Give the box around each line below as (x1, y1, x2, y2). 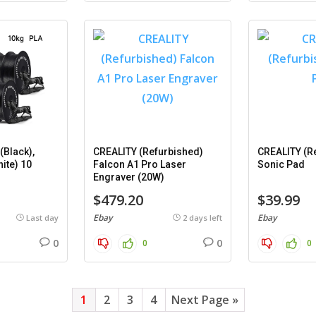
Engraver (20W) (93, 171, 165, 183)
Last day (26, 212, 59, 223)
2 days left (183, 212, 223, 223)
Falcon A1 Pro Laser (93, 159, 187, 170)
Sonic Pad (257, 159, 305, 170)
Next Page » (171, 292, 238, 308)
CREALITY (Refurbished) (93, 146, 204, 157)
